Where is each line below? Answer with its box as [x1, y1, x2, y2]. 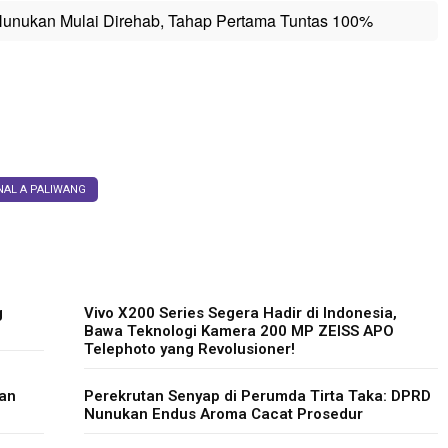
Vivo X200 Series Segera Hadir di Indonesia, [84, 304, 397, 322]
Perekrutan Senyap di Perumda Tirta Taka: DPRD [84, 387, 431, 405]
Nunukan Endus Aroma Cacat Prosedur [84, 405, 363, 423]
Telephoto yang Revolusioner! [84, 340, 295, 358]
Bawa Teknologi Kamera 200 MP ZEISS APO [84, 322, 394, 340]
